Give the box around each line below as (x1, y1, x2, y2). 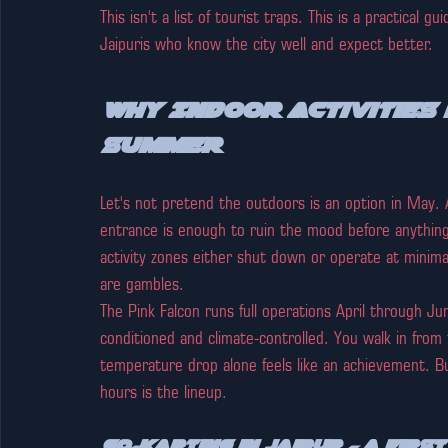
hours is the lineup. (100, 380, 227, 402)
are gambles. (100, 272, 184, 294)
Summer (100, 131, 219, 157)
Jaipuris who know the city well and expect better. (100, 32, 433, 54)
